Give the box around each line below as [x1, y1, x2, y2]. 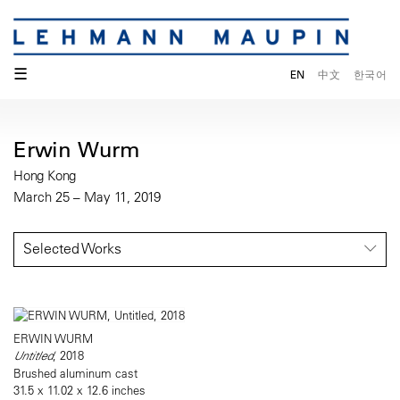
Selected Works [23, 239, 121, 258]
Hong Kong [13, 167, 77, 185]
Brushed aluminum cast [13, 365, 137, 381]
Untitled [13, 347, 53, 364]
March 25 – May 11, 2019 [13, 188, 161, 206]
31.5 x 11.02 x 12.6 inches [13, 382, 146, 398]
